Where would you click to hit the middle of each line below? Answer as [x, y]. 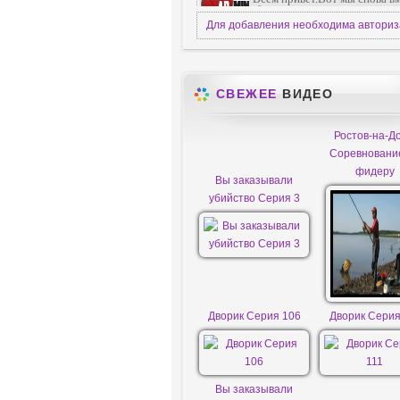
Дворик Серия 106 [254, 316]
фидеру [375, 171]
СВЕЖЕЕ [247, 94]
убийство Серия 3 [254, 198]
